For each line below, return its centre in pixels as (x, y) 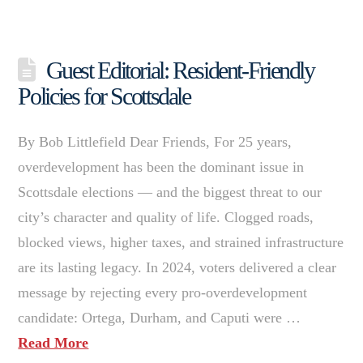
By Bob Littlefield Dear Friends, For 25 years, (155, 141)
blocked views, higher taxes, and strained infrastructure (181, 242)
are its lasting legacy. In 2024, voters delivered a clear (177, 267)
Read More (53, 342)
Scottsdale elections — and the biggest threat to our (170, 192)
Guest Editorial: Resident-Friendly (180, 70)
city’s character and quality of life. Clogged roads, (166, 217)
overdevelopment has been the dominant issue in (161, 167)
